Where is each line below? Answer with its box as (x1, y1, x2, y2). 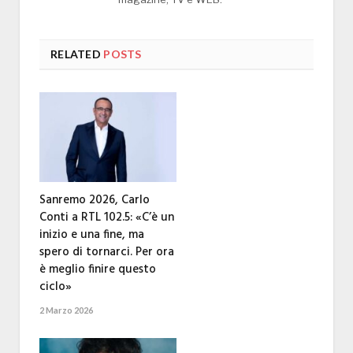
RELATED (50, 47, 101, 61)
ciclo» (39, 277, 72, 297)
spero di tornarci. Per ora (39, 243, 174, 262)
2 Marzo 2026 (39, 305, 93, 316)
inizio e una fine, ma (39, 225, 144, 245)
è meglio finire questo (39, 260, 156, 280)
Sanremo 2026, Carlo (39, 191, 150, 210)
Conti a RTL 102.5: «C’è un (39, 208, 174, 228)
